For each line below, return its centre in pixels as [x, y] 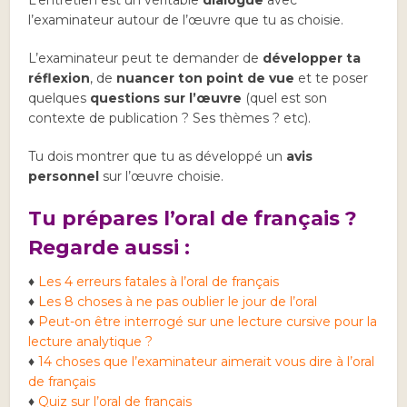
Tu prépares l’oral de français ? [193, 218]
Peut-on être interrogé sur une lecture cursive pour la [208, 322]
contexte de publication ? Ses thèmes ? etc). [170, 118]
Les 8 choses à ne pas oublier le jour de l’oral [178, 302]
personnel [64, 176]
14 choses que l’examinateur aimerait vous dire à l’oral [207, 362]
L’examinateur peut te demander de [146, 58]
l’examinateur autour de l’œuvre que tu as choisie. [186, 20]
